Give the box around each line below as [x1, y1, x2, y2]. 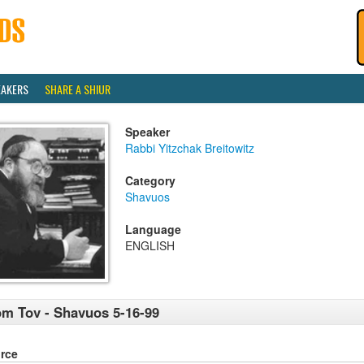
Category [125, 172, 175, 188]
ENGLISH [125, 237, 175, 253]
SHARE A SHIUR [45, 80, 110, 97]
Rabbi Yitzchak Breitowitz [125, 140, 254, 156]
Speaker [125, 123, 170, 140]
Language [125, 221, 181, 237]
